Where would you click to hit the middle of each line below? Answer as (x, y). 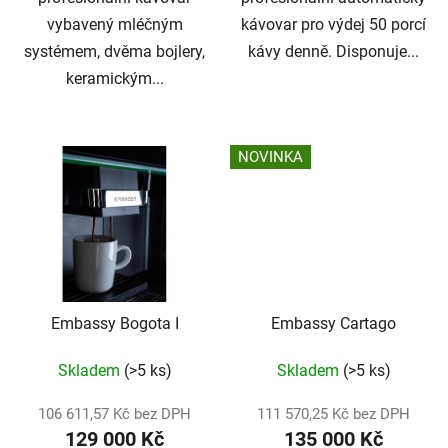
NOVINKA (270, 157)
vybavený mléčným (114, 25)
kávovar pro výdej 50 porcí (333, 25)
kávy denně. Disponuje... (333, 52)
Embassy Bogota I (114, 323)
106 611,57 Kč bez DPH (114, 413)
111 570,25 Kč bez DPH (333, 413)
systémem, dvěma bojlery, (114, 52)
